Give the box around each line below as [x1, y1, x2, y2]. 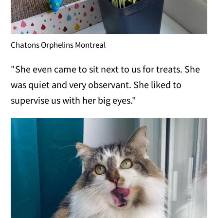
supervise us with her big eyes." [11, 93, 137, 106]
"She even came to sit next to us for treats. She [11, 62, 200, 75]
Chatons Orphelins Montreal [11, 39, 106, 50]
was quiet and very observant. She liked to [11, 78, 182, 91]
